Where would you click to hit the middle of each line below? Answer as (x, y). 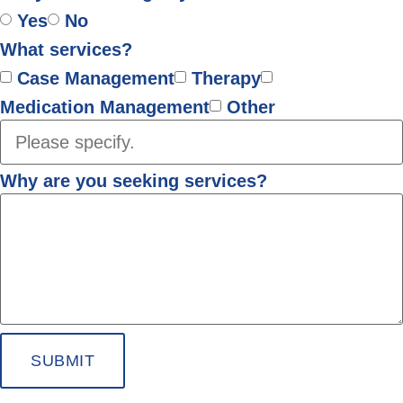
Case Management (96, 78)
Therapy (226, 78)
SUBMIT (63, 361)
